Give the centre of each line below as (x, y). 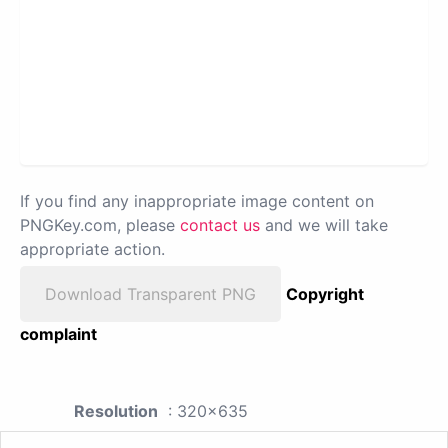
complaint (58, 334)
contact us (220, 225)
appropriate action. (92, 249)
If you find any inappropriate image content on (197, 201)
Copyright (325, 294)
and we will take (324, 225)
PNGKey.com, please (100, 225)
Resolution (116, 411)
